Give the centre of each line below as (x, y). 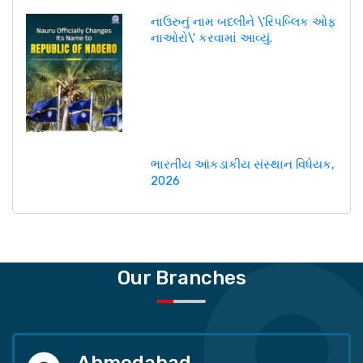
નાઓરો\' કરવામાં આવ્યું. (211, 38)
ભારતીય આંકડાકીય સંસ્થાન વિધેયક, (242, 164)
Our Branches (181, 278)
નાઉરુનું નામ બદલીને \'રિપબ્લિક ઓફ (243, 22)
